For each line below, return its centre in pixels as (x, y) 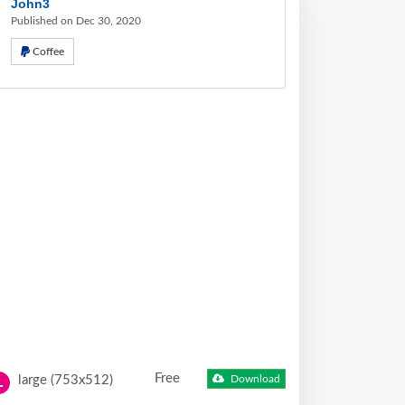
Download (254, 379)
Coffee (48, 52)
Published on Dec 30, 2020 (76, 21)
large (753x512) (64, 380)
